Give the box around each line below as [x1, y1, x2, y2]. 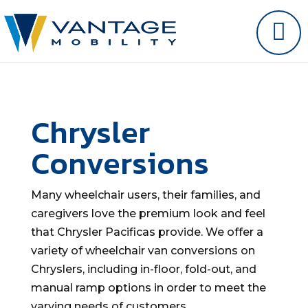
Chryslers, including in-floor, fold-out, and [30, 263, 256, 276]
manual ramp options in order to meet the [30, 281, 266, 294]
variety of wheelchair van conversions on [30, 244, 255, 257]
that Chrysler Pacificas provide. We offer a [30, 225, 263, 239]
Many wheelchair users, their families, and [30, 188, 261, 201]
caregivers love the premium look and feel [30, 207, 265, 220]
